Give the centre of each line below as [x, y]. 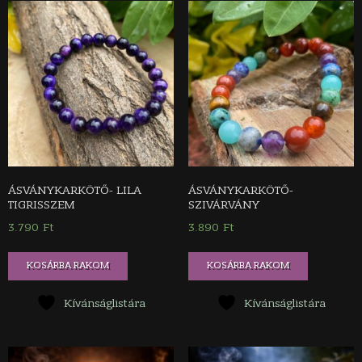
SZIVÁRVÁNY [223, 205]
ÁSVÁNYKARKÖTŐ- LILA [75, 191]
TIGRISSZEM [42, 205]
